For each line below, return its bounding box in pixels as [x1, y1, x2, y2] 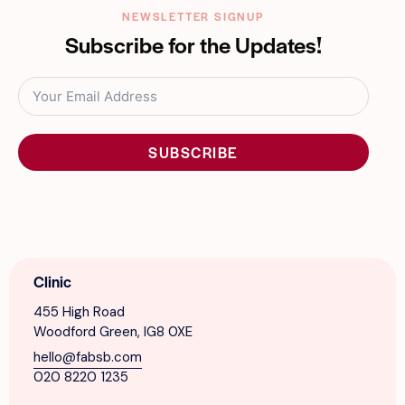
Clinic [33, 270, 71, 293]
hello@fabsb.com [33, 348, 142, 367]
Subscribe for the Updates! [65, 29, 322, 61]
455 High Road [33, 303, 125, 322]
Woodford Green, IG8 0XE [33, 323, 193, 342]
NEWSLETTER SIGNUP [122, 8, 265, 25]
